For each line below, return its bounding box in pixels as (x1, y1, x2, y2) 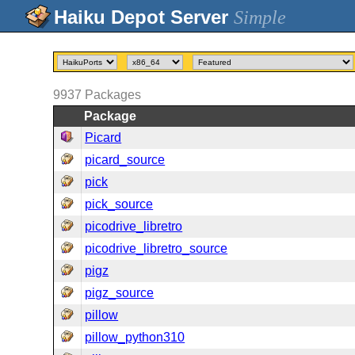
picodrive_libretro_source (85, 242, 228, 255)
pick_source (85, 197, 154, 211)
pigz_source (85, 286, 155, 300)
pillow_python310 (85, 330, 185, 344)
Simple (234, 7, 286, 28)
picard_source (85, 153, 166, 166)
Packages (85, 88, 142, 101)
